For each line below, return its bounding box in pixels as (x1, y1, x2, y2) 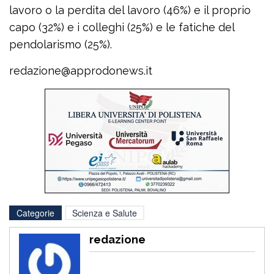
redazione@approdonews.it (9, 64, 152, 78)
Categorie (17, 207, 54, 220)
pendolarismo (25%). (9, 38, 112, 51)
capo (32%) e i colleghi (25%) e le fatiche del (9, 21, 234, 34)
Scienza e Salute (72, 207, 137, 220)
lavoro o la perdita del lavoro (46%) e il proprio (9, 4, 251, 17)
